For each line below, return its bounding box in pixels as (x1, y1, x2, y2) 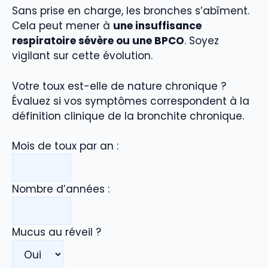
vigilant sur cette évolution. (12, 48, 153, 63)
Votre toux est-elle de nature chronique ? (12, 78, 226, 93)
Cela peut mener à (12, 19, 113, 33)
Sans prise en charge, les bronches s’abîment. (12, 4, 249, 19)
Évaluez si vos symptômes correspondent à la (12, 93, 249, 108)
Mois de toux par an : (12, 139, 118, 154)
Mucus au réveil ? (12, 225, 101, 240)
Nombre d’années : (12, 182, 109, 197)
